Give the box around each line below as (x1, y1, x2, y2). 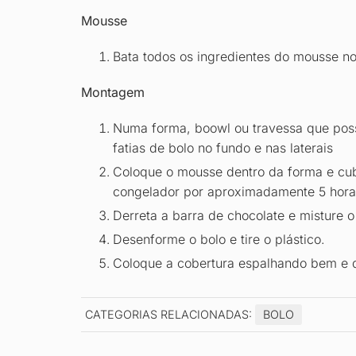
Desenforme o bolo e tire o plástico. (113, 231, 325, 248)
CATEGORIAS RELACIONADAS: (85, 308, 255, 322)
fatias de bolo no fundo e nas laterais (113, 140, 333, 157)
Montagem (81, 84, 145, 101)
